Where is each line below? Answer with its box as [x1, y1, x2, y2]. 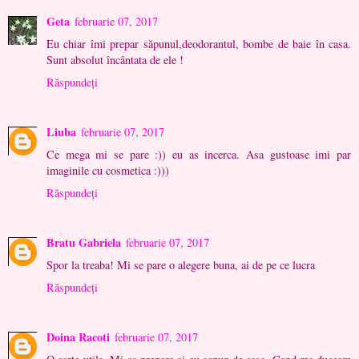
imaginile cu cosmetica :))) [46, 163, 169, 179]
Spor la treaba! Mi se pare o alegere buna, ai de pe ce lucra [46, 257, 315, 273]
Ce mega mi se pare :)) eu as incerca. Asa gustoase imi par [46, 147, 351, 163]
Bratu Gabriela [46, 234, 121, 252]
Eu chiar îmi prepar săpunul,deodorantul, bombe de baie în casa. [46, 36, 351, 52]
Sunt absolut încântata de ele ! [46, 52, 184, 68]
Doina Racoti [46, 329, 110, 346]
